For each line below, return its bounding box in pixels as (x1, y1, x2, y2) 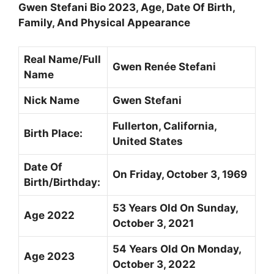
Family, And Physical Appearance (18, 17, 190, 29)
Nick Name (24, 94, 80, 106)
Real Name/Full (24, 53, 101, 65)
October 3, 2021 (113, 217, 194, 229)
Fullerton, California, (113, 119, 217, 132)
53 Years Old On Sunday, (113, 201, 238, 214)
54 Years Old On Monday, (113, 242, 241, 255)
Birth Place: (24, 127, 83, 139)
